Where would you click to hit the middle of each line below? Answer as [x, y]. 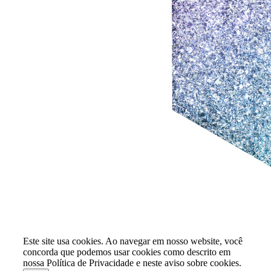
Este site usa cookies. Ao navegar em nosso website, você [133, 241]
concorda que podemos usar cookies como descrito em [127, 252]
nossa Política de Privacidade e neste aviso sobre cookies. [132, 263]
